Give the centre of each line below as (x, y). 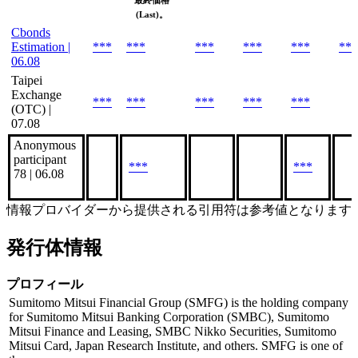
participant (40, 159)
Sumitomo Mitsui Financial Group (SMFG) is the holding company (179, 302)
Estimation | (41, 46)
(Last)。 (152, 14)
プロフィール (45, 284)
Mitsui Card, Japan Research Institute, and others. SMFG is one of (176, 345)
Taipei (27, 80)
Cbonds (31, 32)
